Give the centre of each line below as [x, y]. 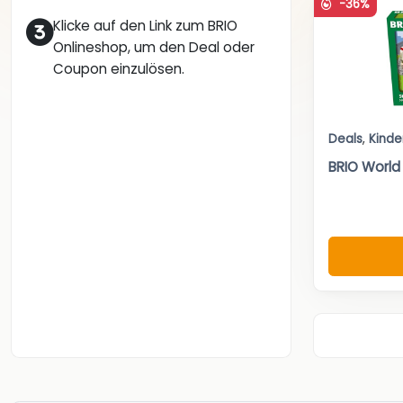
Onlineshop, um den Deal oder [154, 48]
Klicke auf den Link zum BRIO [145, 26]
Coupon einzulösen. [119, 69]
